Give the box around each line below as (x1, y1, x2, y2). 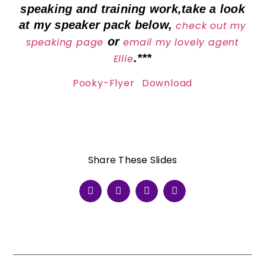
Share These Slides (88, 153, 177, 167)
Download (141, 76, 193, 91)
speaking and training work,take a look (20, 2, 245, 15)
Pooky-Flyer (72, 76, 135, 91)
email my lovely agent (123, 35, 240, 49)
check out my (176, 18, 247, 33)
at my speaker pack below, (18, 18, 176, 31)
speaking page (25, 35, 104, 49)
